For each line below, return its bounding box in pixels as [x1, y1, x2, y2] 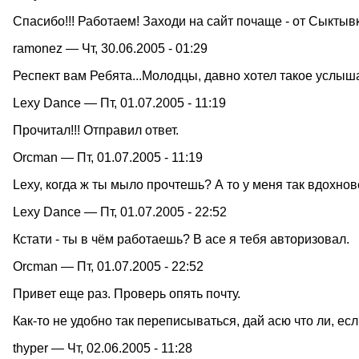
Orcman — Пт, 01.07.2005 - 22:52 [13, 259, 204, 273]
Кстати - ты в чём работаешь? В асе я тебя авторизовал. [13, 232, 349, 246]
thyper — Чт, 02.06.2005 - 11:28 [13, 341, 192, 355]
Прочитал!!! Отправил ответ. [13, 123, 179, 137]
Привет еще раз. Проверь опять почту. [13, 286, 240, 301]
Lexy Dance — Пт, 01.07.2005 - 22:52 [13, 204, 227, 219]
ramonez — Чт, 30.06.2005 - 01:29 [13, 41, 208, 55]
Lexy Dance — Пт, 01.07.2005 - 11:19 [13, 95, 226, 110]
